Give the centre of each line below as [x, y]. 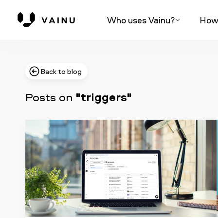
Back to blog [61, 71]
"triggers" [104, 97]
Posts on [51, 97]
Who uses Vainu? [141, 20]
